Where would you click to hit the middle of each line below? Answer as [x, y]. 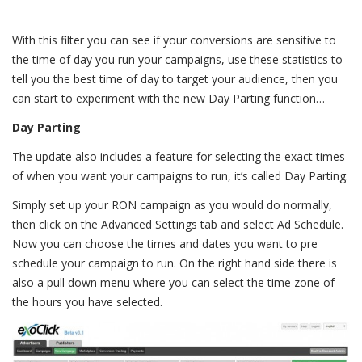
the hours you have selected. [87, 302]
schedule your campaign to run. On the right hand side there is [175, 263]
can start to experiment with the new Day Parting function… [168, 99]
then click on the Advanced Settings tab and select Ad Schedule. [178, 225]
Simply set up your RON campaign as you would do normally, [172, 205]
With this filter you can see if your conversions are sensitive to [174, 40]
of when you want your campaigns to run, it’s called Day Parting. [180, 176]
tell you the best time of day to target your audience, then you [175, 79]
